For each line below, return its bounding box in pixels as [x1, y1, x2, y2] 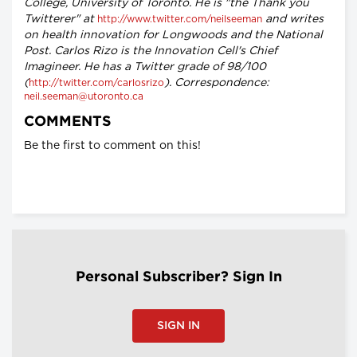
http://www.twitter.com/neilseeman [97, 14, 262, 24]
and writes [262, 13, 324, 25]
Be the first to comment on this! [24, 139, 201, 151]
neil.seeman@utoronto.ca [24, 91, 143, 101]
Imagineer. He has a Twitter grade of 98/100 [24, 61, 266, 73]
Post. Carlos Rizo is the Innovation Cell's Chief [24, 45, 277, 57]
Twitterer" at [24, 13, 97, 25]
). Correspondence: [164, 76, 269, 88]
